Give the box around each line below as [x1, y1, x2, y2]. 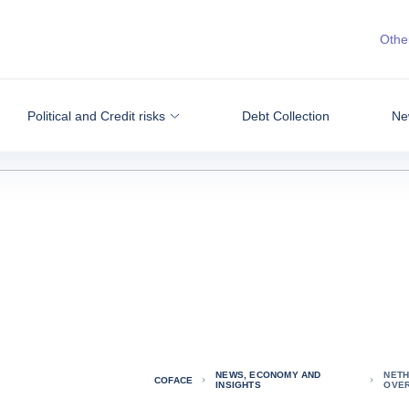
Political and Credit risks [26, 108, 165, 123]
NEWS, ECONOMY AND [215, 370, 321, 380]
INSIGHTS [215, 380, 261, 390]
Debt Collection [241, 108, 330, 123]
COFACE [153, 374, 194, 385]
